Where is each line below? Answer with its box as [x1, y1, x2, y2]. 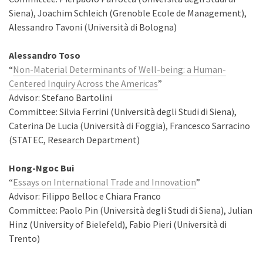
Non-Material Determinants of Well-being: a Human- [13, 63, 226, 75]
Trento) [9, 232, 40, 244]
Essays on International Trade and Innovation [13, 176, 196, 188]
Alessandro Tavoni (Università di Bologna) [9, 21, 177, 33]
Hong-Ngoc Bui [9, 162, 74, 174]
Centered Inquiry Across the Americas [9, 77, 158, 89]
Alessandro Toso [9, 49, 80, 61]
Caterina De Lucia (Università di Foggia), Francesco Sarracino [9, 120, 250, 131]
